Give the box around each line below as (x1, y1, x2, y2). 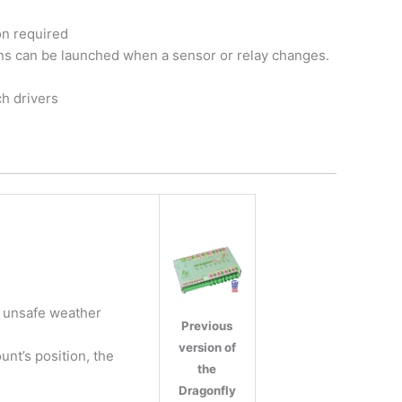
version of (178, 340, 236, 355)
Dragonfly (178, 383, 236, 398)
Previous (181, 319, 233, 334)
